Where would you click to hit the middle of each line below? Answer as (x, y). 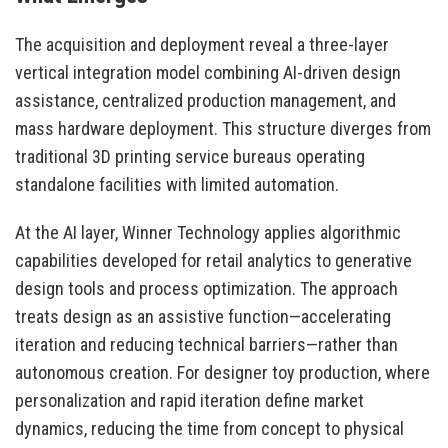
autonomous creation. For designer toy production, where (222, 373)
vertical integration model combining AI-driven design (208, 73)
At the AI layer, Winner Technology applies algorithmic (208, 233)
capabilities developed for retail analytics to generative (213, 261)
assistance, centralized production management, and (205, 101)
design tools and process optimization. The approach (206, 289)
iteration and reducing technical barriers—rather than (206, 345)
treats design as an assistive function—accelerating (203, 317)
